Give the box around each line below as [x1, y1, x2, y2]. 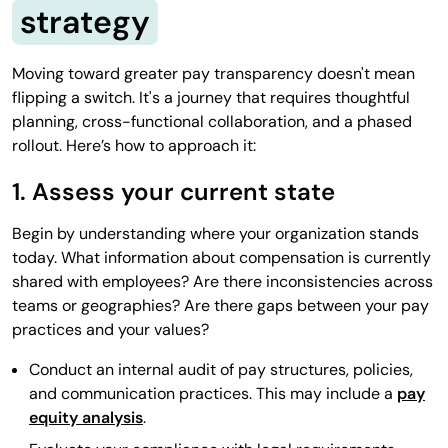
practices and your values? [12, 318, 209, 340]
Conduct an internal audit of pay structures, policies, [29, 358, 413, 380]
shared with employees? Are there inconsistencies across [12, 270, 433, 292]
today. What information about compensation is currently [12, 246, 431, 268]
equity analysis [29, 406, 143, 428]
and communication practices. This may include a [29, 382, 397, 404]
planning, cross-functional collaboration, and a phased [12, 110, 412, 132]
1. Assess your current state [12, 175, 335, 207]
